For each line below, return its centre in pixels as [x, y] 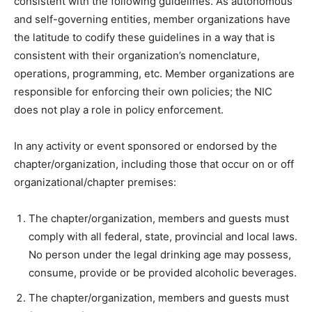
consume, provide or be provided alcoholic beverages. [163, 273]
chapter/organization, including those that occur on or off [154, 164]
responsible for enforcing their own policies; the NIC [143, 92]
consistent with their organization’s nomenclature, [137, 55]
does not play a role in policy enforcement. [119, 110]
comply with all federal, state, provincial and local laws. [163, 236]
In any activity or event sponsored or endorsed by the [146, 146]
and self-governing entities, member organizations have [152, 19]
